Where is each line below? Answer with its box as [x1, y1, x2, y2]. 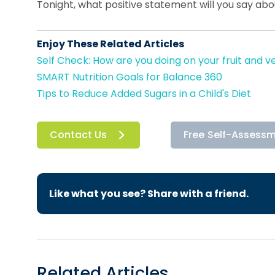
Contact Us [50, 128, 107, 142]
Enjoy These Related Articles [37, 37, 184, 51]
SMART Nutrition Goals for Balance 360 [37, 70, 222, 84]
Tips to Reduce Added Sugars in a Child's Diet [37, 87, 251, 101]
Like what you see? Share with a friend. [49, 187, 249, 201]
